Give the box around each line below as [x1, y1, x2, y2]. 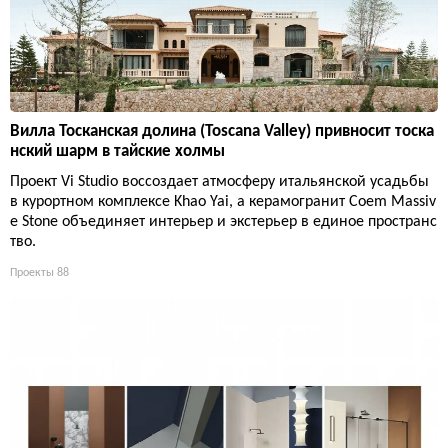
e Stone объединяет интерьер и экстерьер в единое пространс [10, 213, 437, 230]
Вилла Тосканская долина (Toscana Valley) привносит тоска [10, 122, 434, 140]
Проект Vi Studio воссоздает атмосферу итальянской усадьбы [10, 173, 429, 190]
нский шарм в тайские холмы [10, 142, 225, 160]
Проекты [10, 266, 54, 279]
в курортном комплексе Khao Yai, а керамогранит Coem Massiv [10, 193, 436, 210]
